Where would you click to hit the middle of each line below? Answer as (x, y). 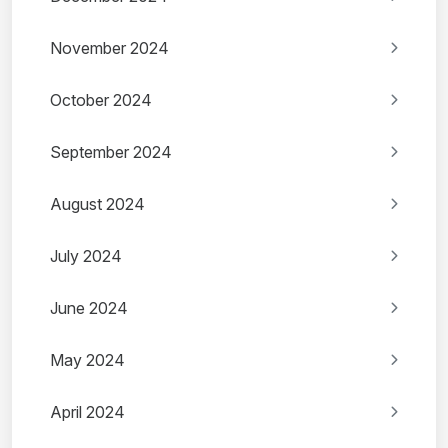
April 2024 (87, 412)
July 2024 (86, 256)
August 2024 (97, 204)
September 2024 (111, 152)
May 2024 (87, 360)
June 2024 (89, 308)
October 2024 (101, 100)
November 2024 (109, 48)
